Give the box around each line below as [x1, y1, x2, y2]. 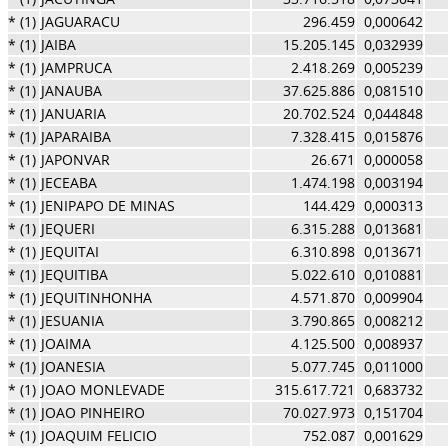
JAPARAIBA [40, 127, 111, 146]
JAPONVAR [40, 150, 110, 169]
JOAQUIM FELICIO [40, 426, 157, 445]
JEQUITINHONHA [40, 288, 152, 307]
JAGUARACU [40, 12, 120, 31]
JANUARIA [40, 104, 106, 123]
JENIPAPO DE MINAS [40, 196, 175, 215]
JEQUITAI [40, 242, 99, 261]
